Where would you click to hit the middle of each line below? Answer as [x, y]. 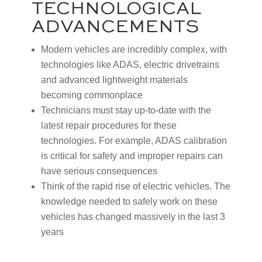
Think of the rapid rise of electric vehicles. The [135, 186]
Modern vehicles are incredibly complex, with [134, 49]
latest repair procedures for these [108, 125]
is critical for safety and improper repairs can [132, 156]
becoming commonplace [92, 95]
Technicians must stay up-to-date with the [126, 110]
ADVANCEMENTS [115, 27]
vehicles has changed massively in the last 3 [133, 216]
